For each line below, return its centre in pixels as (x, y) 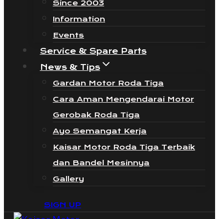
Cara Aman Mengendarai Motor (123, 99)
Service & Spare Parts (93, 51)
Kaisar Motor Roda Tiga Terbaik (124, 147)
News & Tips (70, 67)
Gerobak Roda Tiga (96, 115)
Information (79, 19)
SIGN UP (63, 205)
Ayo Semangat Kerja (100, 131)
